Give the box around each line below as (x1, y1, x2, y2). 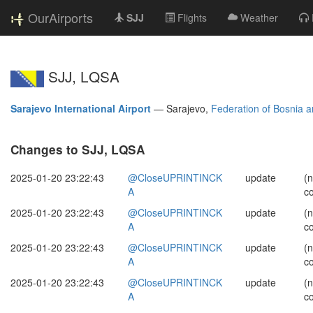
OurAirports (28, 8, 93, 27)
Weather (240, 10, 278, 24)
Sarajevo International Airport (10, 101, 151, 115)
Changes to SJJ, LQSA (10, 140, 145, 158)
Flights (177, 10, 207, 24)
